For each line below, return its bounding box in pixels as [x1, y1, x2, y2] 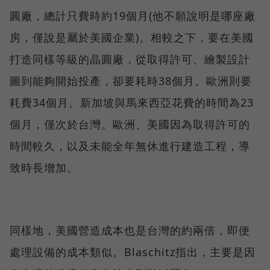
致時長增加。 [10, 160, 78, 175]
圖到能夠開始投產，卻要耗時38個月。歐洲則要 [10, 74, 252, 89]
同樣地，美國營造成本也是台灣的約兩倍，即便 [10, 223, 250, 238]
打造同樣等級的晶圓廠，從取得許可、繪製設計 [10, 52, 250, 67]
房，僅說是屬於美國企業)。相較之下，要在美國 [10, 30, 254, 45]
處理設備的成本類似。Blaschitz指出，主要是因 [10, 245, 256, 260]
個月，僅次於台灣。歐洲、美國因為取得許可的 [10, 117, 250, 132]
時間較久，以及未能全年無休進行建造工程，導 [10, 139, 250, 154]
